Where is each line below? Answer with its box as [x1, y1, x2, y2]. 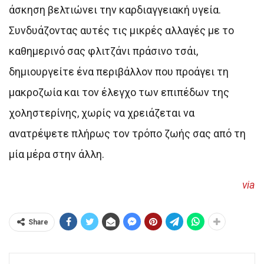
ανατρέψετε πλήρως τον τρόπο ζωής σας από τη [9, 127, 246, 140]
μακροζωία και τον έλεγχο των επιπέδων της [9, 85, 229, 98]
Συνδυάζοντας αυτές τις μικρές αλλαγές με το [9, 24, 234, 37]
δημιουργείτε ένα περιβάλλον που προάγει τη [9, 65, 229, 78]
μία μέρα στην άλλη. [9, 147, 104, 160]
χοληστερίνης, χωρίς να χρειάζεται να [9, 106, 194, 119]
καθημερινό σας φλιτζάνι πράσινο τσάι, [9, 44, 198, 57]
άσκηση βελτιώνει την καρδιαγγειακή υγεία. [9, 3, 221, 16]
